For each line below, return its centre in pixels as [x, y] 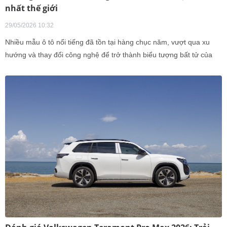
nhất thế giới [31, 8]
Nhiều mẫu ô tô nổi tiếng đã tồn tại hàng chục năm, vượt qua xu [107, 42]
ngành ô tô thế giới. [36, 67]
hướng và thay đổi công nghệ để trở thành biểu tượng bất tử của [109, 55]
